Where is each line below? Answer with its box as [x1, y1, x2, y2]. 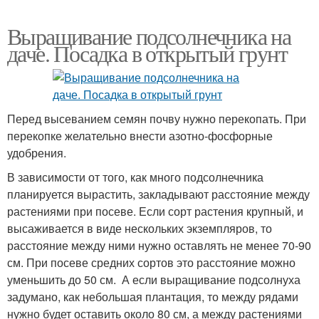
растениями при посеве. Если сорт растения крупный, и [7, 202, 303, 219]
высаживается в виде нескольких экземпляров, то [7, 219, 272, 236]
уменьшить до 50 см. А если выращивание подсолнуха [7, 271, 300, 288]
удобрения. [7, 144, 66, 161]
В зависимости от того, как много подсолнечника [7, 168, 263, 185]
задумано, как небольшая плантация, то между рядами [7, 288, 298, 305]
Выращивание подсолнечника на [7, 20, 291, 51]
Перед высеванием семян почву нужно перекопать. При [7, 110, 306, 127]
